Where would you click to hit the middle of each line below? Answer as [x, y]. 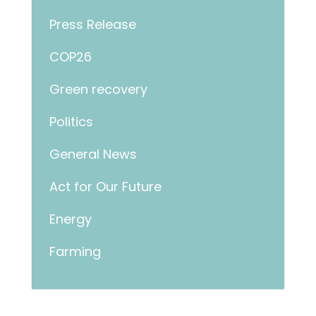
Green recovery [98, 89]
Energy [71, 219]
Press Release [93, 24]
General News [93, 154]
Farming [75, 251]
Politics [71, 122]
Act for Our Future [105, 187]
